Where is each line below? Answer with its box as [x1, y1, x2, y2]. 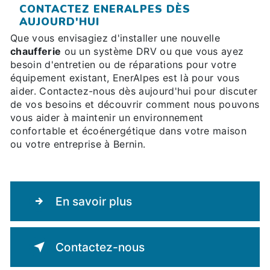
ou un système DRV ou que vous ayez [61, 45, 244, 58]
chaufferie [10, 45, 61, 58]
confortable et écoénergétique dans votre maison [10, 125, 247, 137]
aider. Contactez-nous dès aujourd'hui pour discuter [10, 85, 258, 98]
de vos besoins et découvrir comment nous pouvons [10, 98, 260, 111]
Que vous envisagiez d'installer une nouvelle [10, 32, 221, 45]
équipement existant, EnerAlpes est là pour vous [10, 72, 240, 84]
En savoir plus [55, 194, 132, 209]
